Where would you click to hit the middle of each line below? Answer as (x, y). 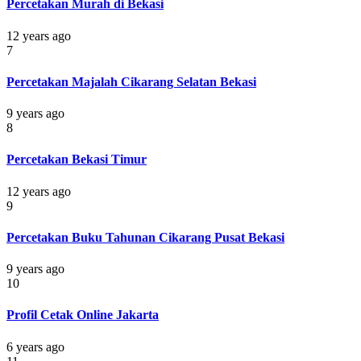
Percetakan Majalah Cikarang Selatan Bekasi (131, 81)
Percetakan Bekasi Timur (77, 160)
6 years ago (35, 346)
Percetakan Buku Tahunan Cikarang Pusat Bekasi (145, 237)
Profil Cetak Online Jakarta (83, 315)
